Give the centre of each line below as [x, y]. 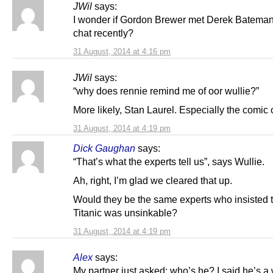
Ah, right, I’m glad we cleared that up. [153, 180]
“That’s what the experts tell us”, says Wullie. [169, 161]
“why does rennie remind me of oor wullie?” [166, 90]
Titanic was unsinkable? [125, 212]
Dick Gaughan [104, 148]
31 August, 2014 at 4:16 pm [122, 51]
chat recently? [103, 33]
